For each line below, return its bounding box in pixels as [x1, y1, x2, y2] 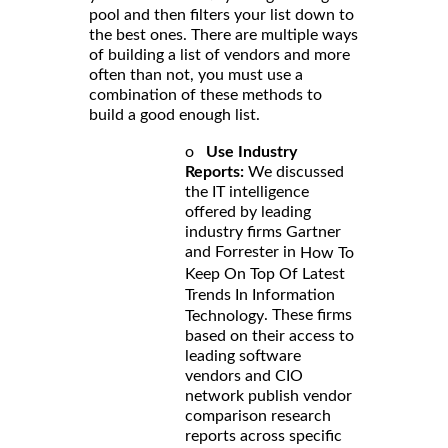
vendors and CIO [185, 367, 303, 384]
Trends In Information [185, 286, 335, 303]
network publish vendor [185, 387, 352, 404]
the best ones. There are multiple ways [89, 26, 358, 43]
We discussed [248, 163, 344, 180]
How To [300, 244, 354, 261]
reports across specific [185, 427, 342, 444]
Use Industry [206, 143, 297, 160]
